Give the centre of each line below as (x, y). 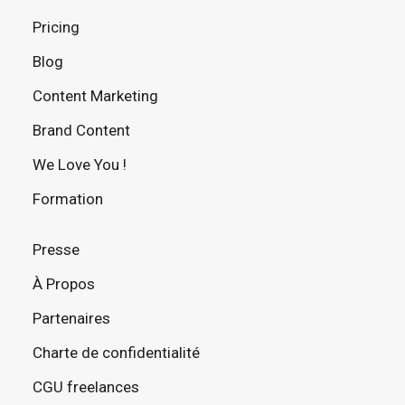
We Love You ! (80, 165)
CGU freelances (86, 387)
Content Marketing (95, 96)
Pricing (56, 27)
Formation (68, 199)
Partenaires (71, 318)
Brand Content (81, 130)
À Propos (64, 284)
